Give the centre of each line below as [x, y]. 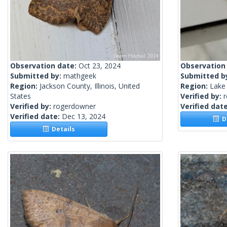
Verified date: [36, 117]
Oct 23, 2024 [100, 66]
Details [62, 129]
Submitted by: [37, 76]
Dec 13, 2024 [84, 117]
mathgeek [80, 76]
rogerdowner [74, 106]
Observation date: [44, 66]
